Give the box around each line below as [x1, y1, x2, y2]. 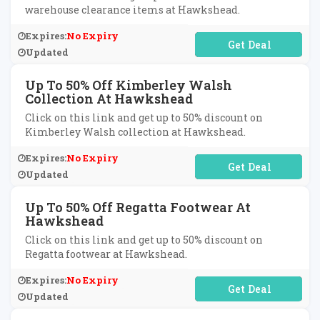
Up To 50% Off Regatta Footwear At [25, 199, 251, 216]
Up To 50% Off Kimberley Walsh [25, 76, 232, 94]
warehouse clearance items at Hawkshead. [25, 3, 240, 16]
